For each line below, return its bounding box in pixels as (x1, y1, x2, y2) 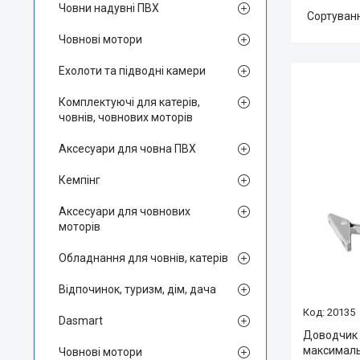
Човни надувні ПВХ (59, 2, 159, 14)
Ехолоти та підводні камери (59, 64, 206, 77)
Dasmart (59, 314, 103, 327)
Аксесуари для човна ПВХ (59, 142, 196, 155)
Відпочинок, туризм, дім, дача (59, 283, 216, 296)
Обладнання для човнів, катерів (59, 252, 228, 264)
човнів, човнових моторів (59, 111, 193, 124)
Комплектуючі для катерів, (59, 96, 200, 108)
